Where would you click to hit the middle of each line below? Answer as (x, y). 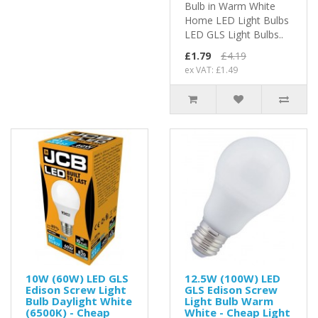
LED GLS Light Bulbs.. (234, 34)
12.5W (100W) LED (232, 278)
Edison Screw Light (76, 289)
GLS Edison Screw (231, 289)
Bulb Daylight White (79, 301)
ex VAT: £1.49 (211, 70)
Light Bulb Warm (229, 301)
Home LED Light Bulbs (237, 20)
